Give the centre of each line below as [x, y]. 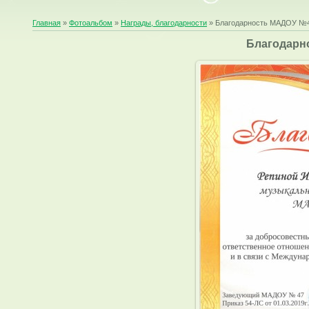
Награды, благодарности [164, 23]
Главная [47, 23]
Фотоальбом [91, 23]
